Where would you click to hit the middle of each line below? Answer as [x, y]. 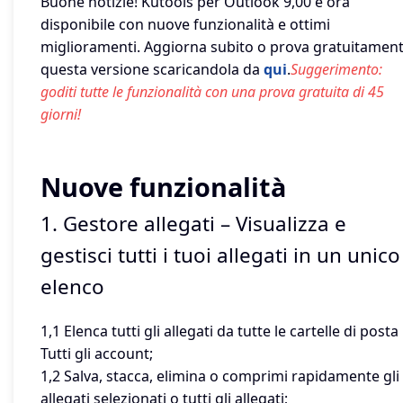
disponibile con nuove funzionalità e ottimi [185, 25]
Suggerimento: [336, 70]
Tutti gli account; [97, 354]
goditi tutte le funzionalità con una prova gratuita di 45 [212, 92]
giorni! [61, 115]
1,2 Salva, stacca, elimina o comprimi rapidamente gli [220, 376]
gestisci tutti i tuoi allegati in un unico [220, 255]
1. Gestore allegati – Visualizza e [193, 224]
